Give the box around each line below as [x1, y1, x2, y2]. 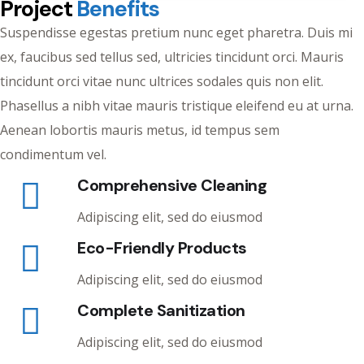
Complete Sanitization [77, 299, 245, 321]
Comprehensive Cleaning [77, 174, 266, 196]
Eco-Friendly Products [77, 236, 247, 258]
